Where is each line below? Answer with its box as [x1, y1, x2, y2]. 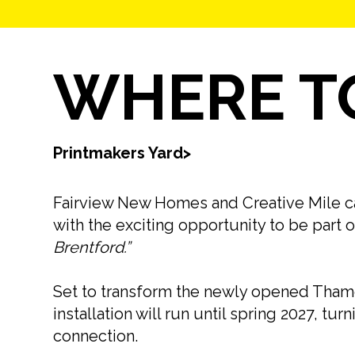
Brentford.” [53, 238, 131, 257]
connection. [53, 326, 139, 345]
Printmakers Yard [53, 143, 184, 162]
